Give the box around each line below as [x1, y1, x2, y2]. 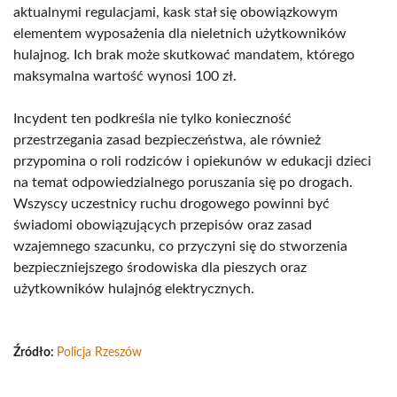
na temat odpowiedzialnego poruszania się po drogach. [13, 175, 353, 190]
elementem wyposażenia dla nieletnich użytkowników [13, 27, 346, 41]
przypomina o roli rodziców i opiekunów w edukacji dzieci [13, 154, 371, 168]
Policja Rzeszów [57, 346, 142, 359]
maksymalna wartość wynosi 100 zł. [13, 69, 237, 83]
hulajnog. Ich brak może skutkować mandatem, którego [13, 48, 354, 62]
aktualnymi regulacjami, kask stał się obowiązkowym [13, 5, 338, 19]
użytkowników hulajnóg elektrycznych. [13, 282, 254, 296]
